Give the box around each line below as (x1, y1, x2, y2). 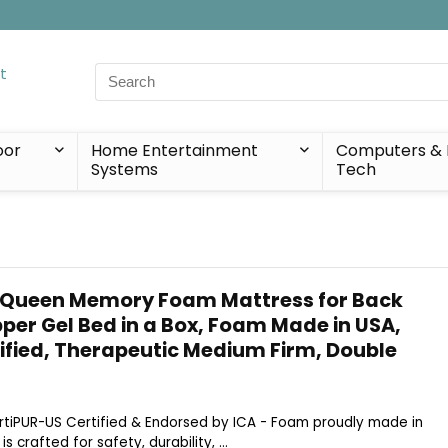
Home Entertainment (90, 139, 258, 162)
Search (94, 62, 146, 84)
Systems (90, 158, 158, 181)
